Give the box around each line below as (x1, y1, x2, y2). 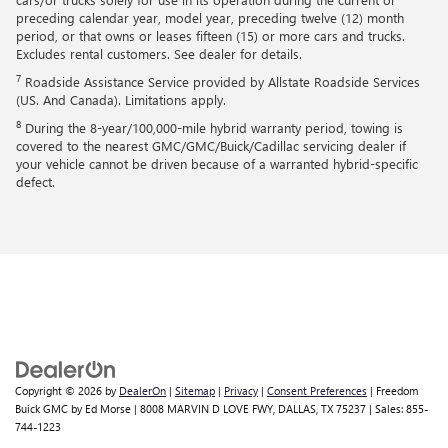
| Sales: (366, 401, 406, 417)
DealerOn (119, 383, 166, 399)
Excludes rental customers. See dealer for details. (16, 45, 302, 63)
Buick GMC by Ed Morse (15, 401, 131, 417)
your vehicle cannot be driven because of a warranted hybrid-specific (16, 155, 418, 173)
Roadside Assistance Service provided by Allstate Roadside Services (21, 73, 420, 91)
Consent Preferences (267, 383, 367, 399)
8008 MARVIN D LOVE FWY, (137, 401, 275, 417)
